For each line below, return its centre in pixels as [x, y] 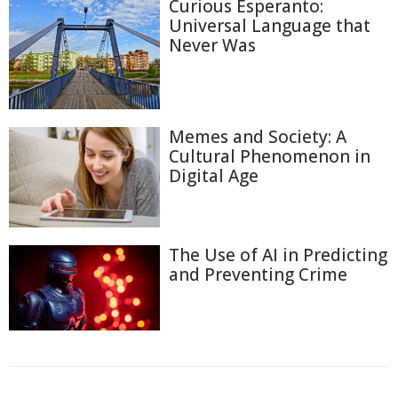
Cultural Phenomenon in [270, 156]
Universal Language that [270, 26]
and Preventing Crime [258, 275]
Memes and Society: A [258, 136]
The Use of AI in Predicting [278, 255]
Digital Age [214, 175]
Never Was [212, 45]
